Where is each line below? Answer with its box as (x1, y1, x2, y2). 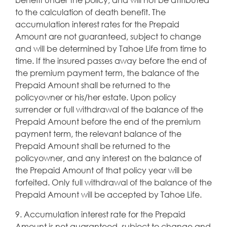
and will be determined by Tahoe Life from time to (15, 43, 206, 54)
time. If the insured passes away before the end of (15, 55, 207, 66)
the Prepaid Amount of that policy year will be (15, 164, 192, 175)
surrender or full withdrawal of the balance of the (15, 103, 203, 115)
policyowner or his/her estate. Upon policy (15, 91, 176, 102)
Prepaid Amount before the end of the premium (15, 116, 201, 127)
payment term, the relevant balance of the (15, 128, 181, 139)
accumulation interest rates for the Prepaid (15, 18, 179, 29)
